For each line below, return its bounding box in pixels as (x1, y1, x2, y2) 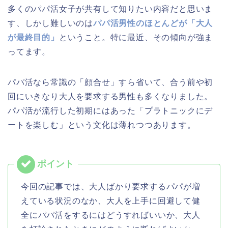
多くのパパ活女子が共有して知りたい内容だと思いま (8, 4, 213, 13)
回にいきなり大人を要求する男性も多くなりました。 (8, 92, 213, 101)
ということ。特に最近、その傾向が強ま (59, 33, 213, 42)
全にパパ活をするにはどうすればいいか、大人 (21, 210, 201, 219)
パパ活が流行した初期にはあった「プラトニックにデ (8, 106, 213, 115)
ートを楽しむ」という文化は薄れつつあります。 (8, 120, 196, 129)
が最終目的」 (8, 33, 59, 42)
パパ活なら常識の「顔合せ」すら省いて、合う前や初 (8, 77, 213, 87)
